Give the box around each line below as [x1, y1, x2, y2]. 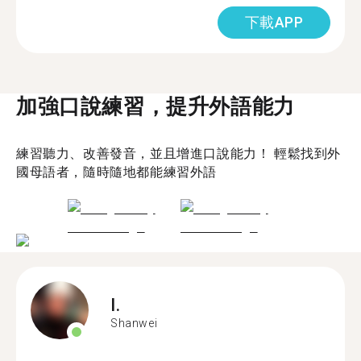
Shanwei [110, 316, 158, 330]
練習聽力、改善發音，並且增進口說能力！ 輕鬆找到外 [16, 145, 341, 161]
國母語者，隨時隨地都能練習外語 [16, 164, 218, 180]
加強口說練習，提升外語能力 [16, 93, 295, 118]
